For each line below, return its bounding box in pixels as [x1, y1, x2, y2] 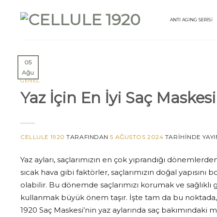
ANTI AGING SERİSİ [170, 17, 213, 22]
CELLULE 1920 [20, 133, 65, 140]
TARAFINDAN [64, 133, 108, 140]
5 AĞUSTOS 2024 [110, 133, 164, 140]
